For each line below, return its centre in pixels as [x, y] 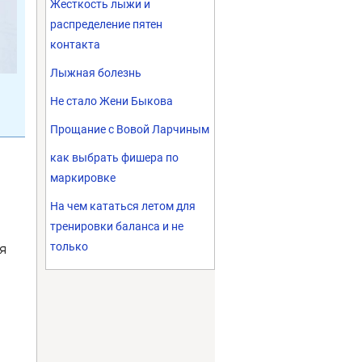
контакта [75, 44]
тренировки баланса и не [117, 226]
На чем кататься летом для [123, 206]
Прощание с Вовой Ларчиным [130, 129]
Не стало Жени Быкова [112, 101]
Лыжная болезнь [96, 73]
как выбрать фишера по [114, 158]
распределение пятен [106, 24]
